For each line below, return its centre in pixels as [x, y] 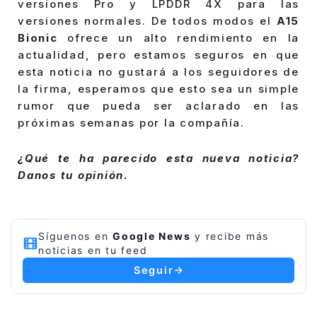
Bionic [43, 38]
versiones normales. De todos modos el [147, 21]
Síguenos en [75, 236]
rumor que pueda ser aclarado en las [158, 106]
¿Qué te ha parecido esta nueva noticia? [158, 158]
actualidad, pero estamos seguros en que [158, 55]
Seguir [154, 271]
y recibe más [230, 236]
